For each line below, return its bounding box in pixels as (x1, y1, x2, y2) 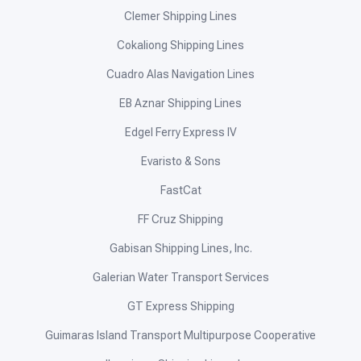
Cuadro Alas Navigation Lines (106, 68, 255, 81)
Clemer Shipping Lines (124, 10, 237, 23)
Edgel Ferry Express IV (124, 126, 237, 139)
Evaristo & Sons (140, 155, 221, 168)
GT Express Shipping (127, 300, 234, 313)
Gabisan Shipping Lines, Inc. (109, 242, 252, 255)
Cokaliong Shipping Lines (117, 39, 244, 52)
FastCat (160, 184, 201, 197)
